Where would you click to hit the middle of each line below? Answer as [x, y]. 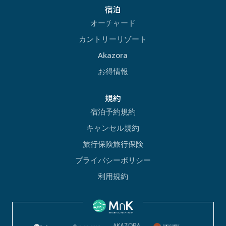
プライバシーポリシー [113, 160]
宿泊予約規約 [113, 111]
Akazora [113, 55]
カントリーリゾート [113, 39]
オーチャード [113, 22]
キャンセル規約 [113, 127]
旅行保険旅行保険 [113, 144]
